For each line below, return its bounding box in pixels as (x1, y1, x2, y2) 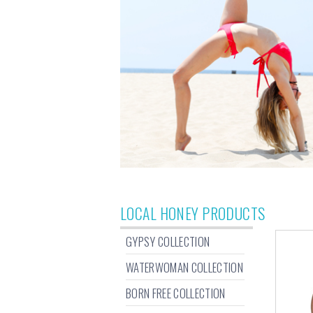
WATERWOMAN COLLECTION (126, 259, 244, 276)
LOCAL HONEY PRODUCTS (120, 202, 265, 224)
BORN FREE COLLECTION (126, 284, 226, 302)
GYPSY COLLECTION (126, 233, 210, 250)
